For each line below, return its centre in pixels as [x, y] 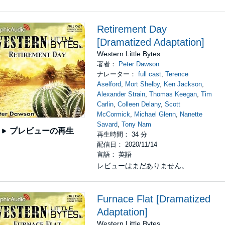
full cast [150, 74]
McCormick [114, 114]
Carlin [105, 104]
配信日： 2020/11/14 [127, 144]
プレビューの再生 [41, 131]
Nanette [191, 114]
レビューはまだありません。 [143, 166]
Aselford [109, 84]
